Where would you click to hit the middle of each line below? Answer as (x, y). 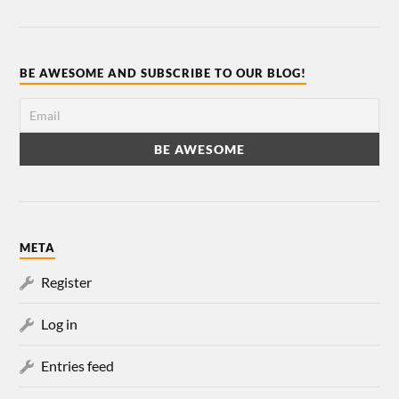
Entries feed (78, 365)
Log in (60, 323)
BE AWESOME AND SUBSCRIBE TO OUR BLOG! (163, 73)
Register (67, 281)
